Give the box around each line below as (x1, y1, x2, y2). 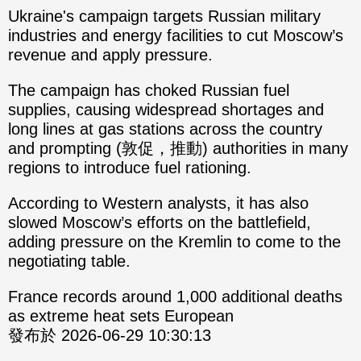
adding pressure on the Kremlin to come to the (8, 233, 341, 251)
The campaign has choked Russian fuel (8, 81, 289, 100)
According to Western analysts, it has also (8, 194, 309, 213)
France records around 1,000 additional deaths (8, 288, 342, 306)
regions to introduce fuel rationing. (8, 159, 251, 177)
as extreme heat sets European (8, 307, 253, 326)
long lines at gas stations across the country (8, 120, 322, 139)
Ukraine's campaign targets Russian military (8, 7, 321, 26)
